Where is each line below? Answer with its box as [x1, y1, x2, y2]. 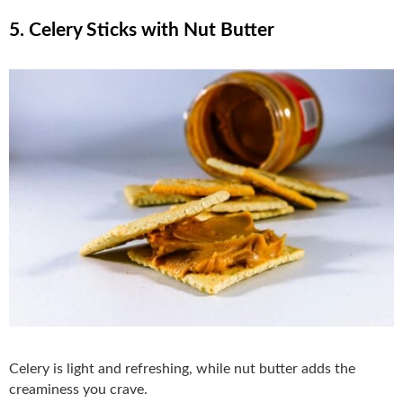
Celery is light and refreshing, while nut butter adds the [9, 361, 355, 376]
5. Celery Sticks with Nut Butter [9, 21, 274, 40]
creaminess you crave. [9, 381, 148, 397]
